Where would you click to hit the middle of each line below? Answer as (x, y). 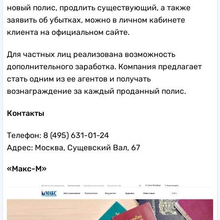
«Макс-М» (27, 168)
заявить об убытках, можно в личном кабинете (96, 20)
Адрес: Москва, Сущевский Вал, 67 (73, 147)
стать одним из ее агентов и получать (79, 79)
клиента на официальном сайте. (69, 32)
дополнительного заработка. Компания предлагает (104, 66)
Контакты (26, 113)
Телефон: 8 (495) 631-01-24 (58, 135)
